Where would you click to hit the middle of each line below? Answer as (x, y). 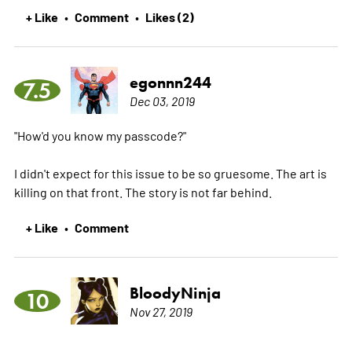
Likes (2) (169, 16)
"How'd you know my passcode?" (100, 135)
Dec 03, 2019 (162, 100)
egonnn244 (170, 82)
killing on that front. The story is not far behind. (143, 191)
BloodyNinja (175, 293)
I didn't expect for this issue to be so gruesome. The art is (170, 172)
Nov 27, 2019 (161, 311)
